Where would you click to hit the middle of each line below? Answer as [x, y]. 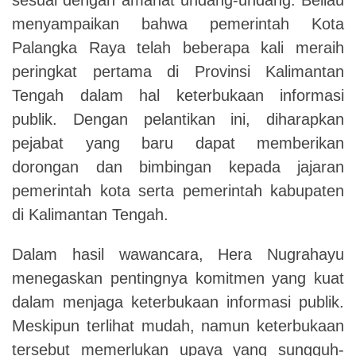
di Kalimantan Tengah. [90, 214]
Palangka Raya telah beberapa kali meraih [178, 47]
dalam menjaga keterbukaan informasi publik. [178, 302]
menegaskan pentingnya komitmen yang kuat [178, 278]
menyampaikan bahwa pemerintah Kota [178, 23]
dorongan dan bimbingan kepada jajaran [178, 166]
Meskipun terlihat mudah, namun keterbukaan [178, 325]
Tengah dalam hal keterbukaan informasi [178, 95]
